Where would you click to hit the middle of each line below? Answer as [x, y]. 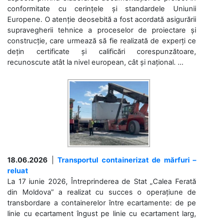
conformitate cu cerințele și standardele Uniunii [102, 9]
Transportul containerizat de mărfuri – [127, 160]
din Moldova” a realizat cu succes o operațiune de [102, 192]
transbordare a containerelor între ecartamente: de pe [102, 203]
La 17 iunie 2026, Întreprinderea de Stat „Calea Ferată [102, 182]
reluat [18, 171]
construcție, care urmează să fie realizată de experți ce [102, 41]
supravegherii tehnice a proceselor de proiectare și [102, 30]
